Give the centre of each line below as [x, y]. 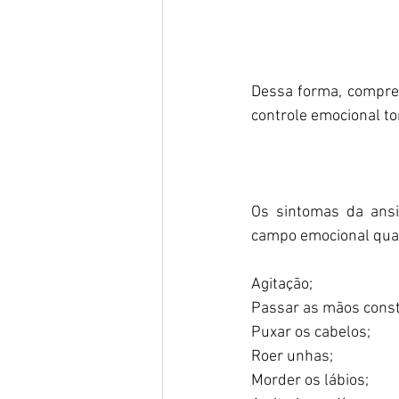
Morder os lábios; [310, 380]
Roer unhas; [292, 356]
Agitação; [282, 284]
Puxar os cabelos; [311, 332]
